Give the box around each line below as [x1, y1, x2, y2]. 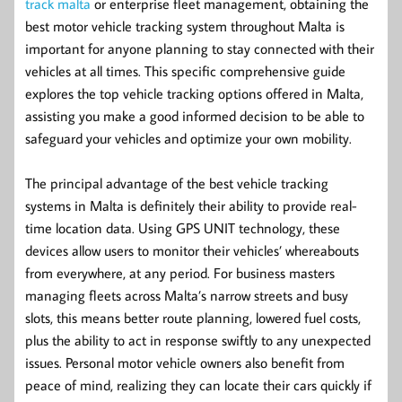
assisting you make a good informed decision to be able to [25, 106, 364, 125]
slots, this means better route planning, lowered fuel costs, [25, 308, 361, 327]
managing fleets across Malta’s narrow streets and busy [25, 285, 348, 304]
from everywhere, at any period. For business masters [25, 263, 335, 282]
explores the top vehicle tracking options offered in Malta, [25, 83, 363, 102]
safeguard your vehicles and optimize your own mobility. [25, 128, 352, 147]
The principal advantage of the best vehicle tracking [25, 173, 328, 192]
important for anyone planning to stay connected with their [25, 39, 374, 57]
